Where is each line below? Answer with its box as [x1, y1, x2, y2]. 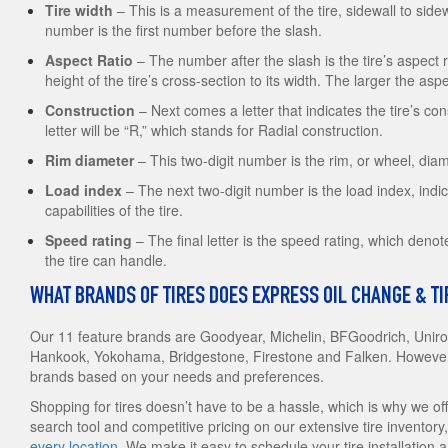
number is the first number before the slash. [45, 20, 322, 41]
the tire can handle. [45, 250, 167, 271]
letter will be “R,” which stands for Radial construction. [45, 120, 383, 141]
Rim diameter [45, 150, 134, 171]
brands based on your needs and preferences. [30, 366, 324, 387]
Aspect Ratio [45, 50, 133, 71]
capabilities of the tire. [45, 200, 183, 221]
